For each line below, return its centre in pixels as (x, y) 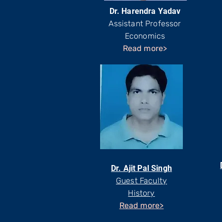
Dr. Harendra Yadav (145, 11)
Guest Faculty (141, 181)
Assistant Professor (145, 24)
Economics (145, 36)
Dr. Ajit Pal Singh (141, 168)
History (141, 193)
